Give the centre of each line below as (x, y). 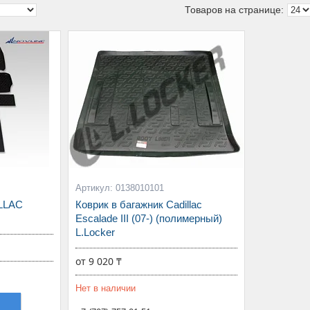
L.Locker (95, 232)
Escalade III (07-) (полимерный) (148, 218)
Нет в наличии (105, 288)
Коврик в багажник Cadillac (138, 204)
